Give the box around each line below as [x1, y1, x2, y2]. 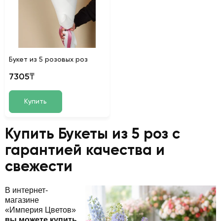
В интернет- [5, 185, 48, 194]
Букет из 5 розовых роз [9, 56, 88, 63]
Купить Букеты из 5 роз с [5, 127, 180, 142]
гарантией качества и [5, 143, 165, 158]
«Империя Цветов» [5, 205, 76, 214]
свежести [5, 159, 73, 175]
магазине [5, 195, 39, 204]
